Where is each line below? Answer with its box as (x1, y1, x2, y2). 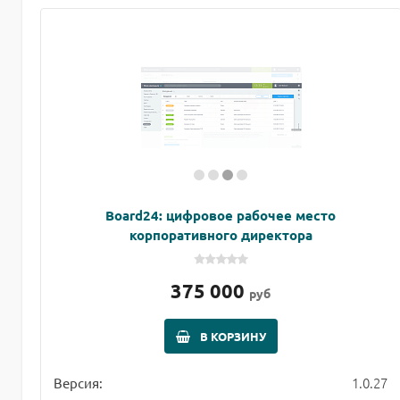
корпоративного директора (129, 226, 312, 245)
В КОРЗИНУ (199, 329, 266, 345)
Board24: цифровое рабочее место (105, 206, 337, 225)
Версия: (54, 374, 103, 392)
